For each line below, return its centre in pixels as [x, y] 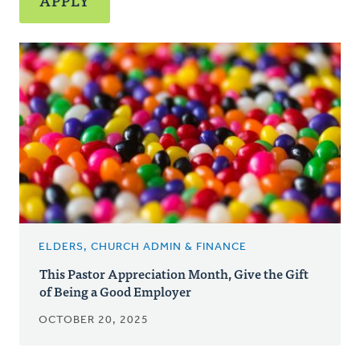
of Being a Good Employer [115, 290]
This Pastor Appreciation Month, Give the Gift [174, 273]
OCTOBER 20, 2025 [94, 320]
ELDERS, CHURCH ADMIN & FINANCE [143, 247]
